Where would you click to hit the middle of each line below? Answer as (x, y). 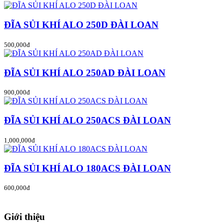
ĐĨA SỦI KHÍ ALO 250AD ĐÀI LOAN (85, 72)
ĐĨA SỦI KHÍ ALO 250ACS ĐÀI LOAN (87, 120)
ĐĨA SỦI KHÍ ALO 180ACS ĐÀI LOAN (87, 168)
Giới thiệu (24, 216)
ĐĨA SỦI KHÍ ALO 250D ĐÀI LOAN (81, 25)
